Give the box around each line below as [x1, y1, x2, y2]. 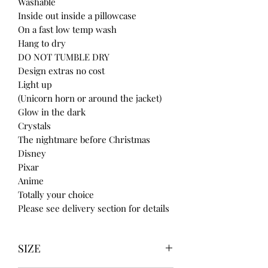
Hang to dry [18, 36, 66, 49]
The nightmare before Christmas [18, 133, 150, 145]
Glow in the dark [18, 105, 86, 118]
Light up [18, 78, 52, 90]
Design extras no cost [18, 64, 105, 77]
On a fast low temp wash [18, 23, 117, 35]
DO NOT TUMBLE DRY [18, 50, 109, 63]
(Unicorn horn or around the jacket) [18, 92, 162, 104]
